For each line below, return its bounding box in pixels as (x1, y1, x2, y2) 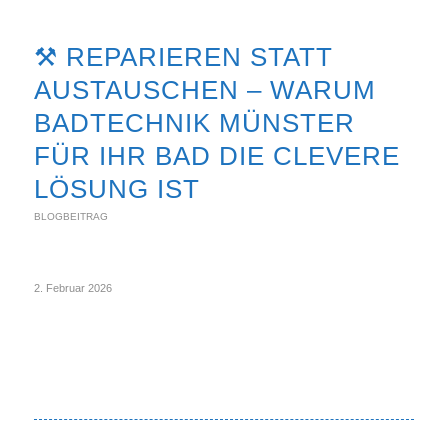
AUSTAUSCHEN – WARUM (33, 75, 376, 105)
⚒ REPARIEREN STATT (33, 42, 333, 72)
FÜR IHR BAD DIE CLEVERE (33, 141, 400, 171)
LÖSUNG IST (33, 174, 200, 204)
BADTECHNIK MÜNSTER (33, 108, 355, 138)
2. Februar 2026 (33, 282, 112, 294)
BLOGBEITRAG (33, 211, 108, 222)
